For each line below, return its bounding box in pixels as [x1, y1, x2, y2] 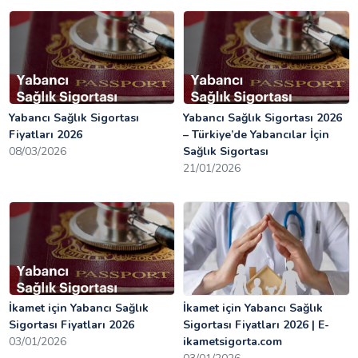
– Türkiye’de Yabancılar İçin [183, 126, 330, 142]
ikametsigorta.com [183, 334, 283, 350]
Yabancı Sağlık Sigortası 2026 [183, 109, 343, 125]
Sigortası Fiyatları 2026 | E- [183, 317, 330, 333]
